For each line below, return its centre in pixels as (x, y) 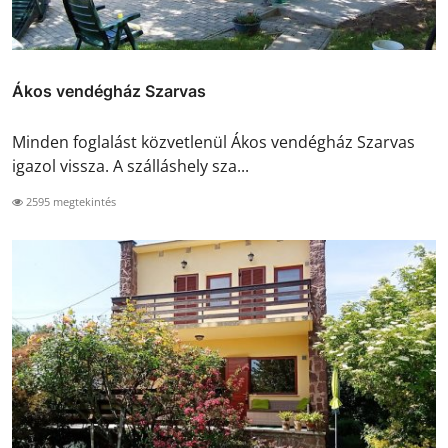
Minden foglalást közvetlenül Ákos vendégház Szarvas (213, 142)
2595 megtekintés (69, 202)
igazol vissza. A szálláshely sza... (130, 166)
